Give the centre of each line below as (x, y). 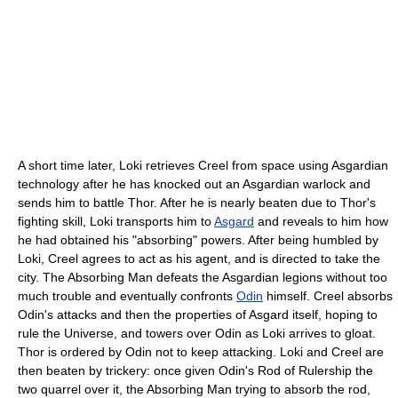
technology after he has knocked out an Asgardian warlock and (194, 183)
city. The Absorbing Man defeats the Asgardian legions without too (203, 277)
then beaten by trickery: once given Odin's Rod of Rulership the (195, 370)
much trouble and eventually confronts (127, 295)
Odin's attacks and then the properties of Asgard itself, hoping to (198, 314)
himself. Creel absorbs (328, 295)
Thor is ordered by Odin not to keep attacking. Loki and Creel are (201, 351)
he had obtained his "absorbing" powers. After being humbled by (198, 239)
